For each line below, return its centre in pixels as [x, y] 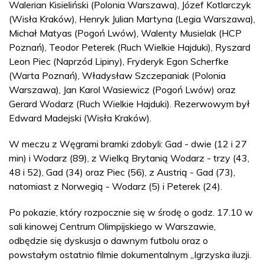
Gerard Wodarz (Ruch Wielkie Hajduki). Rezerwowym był [129, 104]
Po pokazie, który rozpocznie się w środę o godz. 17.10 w [131, 212]
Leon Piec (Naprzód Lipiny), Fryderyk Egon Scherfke [119, 62]
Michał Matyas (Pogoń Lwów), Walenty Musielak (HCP [125, 33]
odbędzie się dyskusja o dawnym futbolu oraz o [108, 241]
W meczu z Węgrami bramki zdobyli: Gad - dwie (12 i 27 [128, 144]
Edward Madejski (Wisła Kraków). [80, 118]
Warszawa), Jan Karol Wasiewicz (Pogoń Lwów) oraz [122, 90]
